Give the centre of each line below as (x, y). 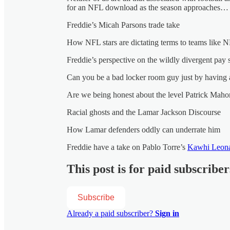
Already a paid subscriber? (111, 213)
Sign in (167, 213)
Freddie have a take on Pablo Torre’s (127, 147)
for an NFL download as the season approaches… (148, 7)
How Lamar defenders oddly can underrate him (143, 129)
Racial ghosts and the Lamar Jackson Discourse (144, 112)
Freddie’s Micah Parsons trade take (123, 25)
